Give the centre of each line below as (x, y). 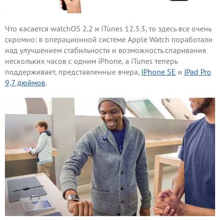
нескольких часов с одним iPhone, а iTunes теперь (91, 61)
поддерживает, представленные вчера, (73, 71)
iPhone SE (159, 71)
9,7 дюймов (25, 82)
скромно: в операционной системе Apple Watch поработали (109, 39)
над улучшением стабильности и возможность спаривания (106, 50)
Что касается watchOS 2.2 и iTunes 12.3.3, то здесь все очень (108, 28)
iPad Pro (198, 71)
